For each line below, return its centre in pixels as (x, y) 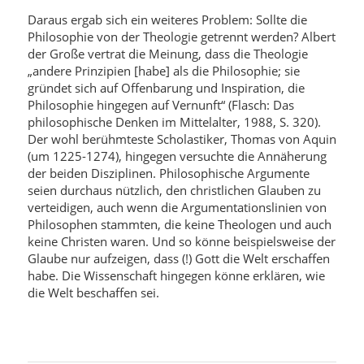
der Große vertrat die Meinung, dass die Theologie (167, 53)
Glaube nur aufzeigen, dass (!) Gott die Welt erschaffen (178, 258)
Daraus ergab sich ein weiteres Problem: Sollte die (167, 19)
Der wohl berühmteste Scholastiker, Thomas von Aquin (182, 139)
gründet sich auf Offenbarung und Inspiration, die (166, 87)
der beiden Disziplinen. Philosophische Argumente (168, 173)
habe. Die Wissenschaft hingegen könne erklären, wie (176, 275)
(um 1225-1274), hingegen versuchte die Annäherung (177, 156)
